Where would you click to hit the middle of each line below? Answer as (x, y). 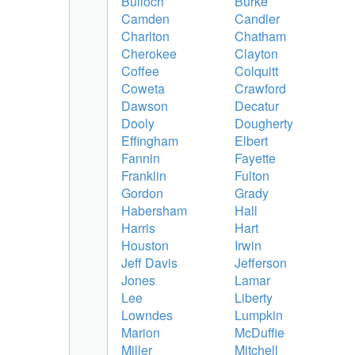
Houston (145, 245)
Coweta (143, 88)
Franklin (144, 175)
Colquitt (256, 71)
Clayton (256, 53)
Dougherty (264, 123)
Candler (257, 18)
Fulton (252, 175)
